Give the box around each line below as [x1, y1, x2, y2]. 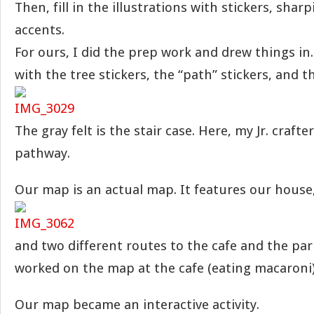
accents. [15, 22, 64, 38]
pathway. [15, 145, 70, 161]
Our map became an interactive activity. [15, 296, 259, 313]
